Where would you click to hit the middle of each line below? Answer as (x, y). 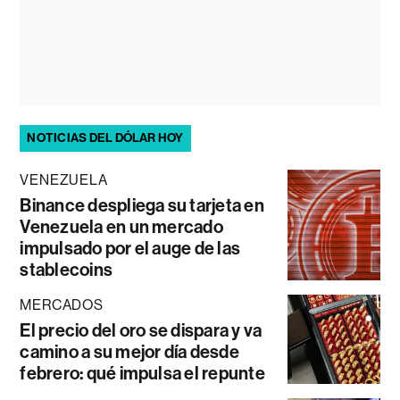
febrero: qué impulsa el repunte (142, 374)
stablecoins (67, 270)
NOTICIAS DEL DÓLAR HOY (105, 138)
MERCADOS (62, 305)
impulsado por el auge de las (130, 249)
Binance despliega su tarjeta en (142, 206)
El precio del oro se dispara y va (141, 331)
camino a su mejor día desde (129, 352)
